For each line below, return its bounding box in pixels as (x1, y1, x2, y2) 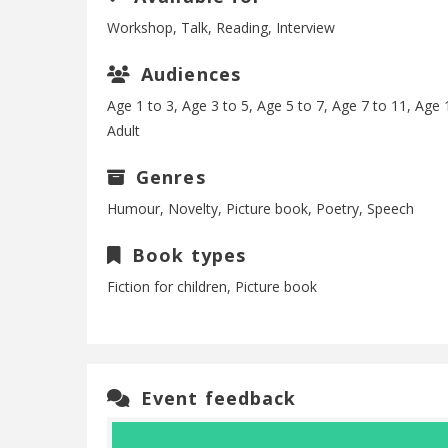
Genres (130, 165, 206, 189)
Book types (126, 243, 246, 267)
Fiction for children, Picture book (107, 277, 317, 296)
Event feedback (135, 386, 297, 410)
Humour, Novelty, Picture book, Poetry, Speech (107, 199, 414, 218)
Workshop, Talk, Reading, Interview (107, 18, 335, 37)
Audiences (135, 62, 241, 86)
